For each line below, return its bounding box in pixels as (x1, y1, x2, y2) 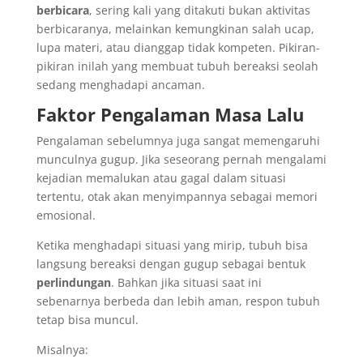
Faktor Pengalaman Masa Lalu (36, 101, 304, 126)
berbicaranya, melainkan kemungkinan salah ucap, (36, 20, 314, 36)
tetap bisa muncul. (36, 311, 139, 327)
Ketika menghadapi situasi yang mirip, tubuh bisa (36, 237, 308, 253)
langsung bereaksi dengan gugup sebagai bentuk (36, 255, 305, 271)
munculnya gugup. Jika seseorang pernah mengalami (36, 151, 327, 167)
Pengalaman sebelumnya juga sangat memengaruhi (36, 132, 320, 148)
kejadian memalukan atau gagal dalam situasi (36, 169, 286, 186)
